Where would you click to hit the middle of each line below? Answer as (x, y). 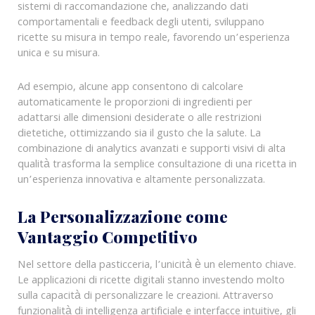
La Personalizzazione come (122, 217)
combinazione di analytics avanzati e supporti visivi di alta (151, 149)
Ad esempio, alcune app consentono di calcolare (130, 88)
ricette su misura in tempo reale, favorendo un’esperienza (153, 38)
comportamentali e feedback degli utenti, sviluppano (141, 23)
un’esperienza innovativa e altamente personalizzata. (141, 180)
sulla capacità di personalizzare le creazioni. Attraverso (145, 297)
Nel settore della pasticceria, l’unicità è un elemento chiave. (156, 266)
